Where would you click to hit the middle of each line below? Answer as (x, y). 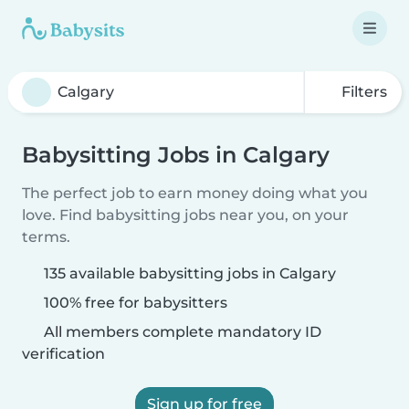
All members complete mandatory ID (181, 332)
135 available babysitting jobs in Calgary (190, 273)
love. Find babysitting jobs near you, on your (185, 215)
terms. (46, 237)
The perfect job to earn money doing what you (195, 193)
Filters (362, 92)
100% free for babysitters (134, 303)
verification (63, 354)
